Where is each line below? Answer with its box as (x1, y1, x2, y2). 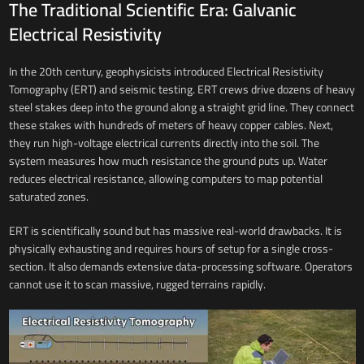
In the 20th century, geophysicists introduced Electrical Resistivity (8, 60, 323, 82)
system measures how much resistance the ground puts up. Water (8, 149, 327, 171)
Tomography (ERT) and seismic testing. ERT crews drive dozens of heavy (8, 78, 355, 100)
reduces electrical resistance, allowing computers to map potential (8, 167, 323, 189)
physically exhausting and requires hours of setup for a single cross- (8, 237, 333, 259)
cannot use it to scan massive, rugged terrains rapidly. (8, 273, 266, 295)
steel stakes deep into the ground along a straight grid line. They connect (8, 96, 354, 118)
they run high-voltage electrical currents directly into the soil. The (8, 132, 319, 154)
